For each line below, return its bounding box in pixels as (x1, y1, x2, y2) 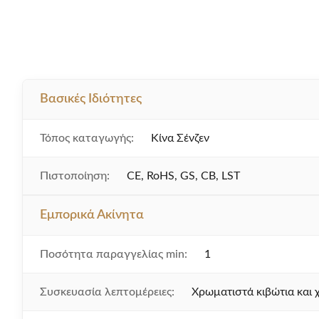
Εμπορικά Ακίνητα (40, 209, 144, 221)
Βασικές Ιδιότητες (40, 93, 142, 105)
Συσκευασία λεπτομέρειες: (40, 286, 174, 298)
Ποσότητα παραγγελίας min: (40, 249, 187, 260)
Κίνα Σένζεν (151, 132, 209, 144)
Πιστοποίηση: (40, 170, 110, 182)
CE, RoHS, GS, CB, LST (127, 170, 240, 182)
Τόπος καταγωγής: (40, 132, 134, 144)
